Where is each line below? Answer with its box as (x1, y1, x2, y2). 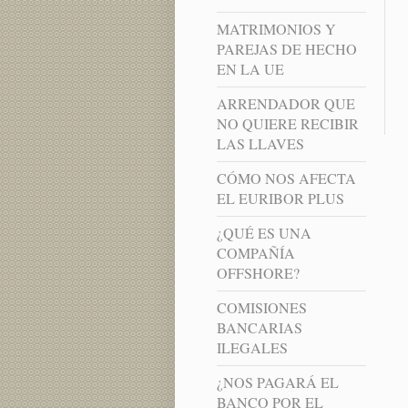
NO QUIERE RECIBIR (216, 114, 359, 134)
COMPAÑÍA (216, 243, 295, 263)
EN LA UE (216, 59, 284, 79)
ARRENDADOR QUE (216, 94, 355, 114)
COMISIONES (216, 298, 307, 318)
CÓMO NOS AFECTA (216, 168, 356, 189)
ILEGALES (216, 338, 288, 358)
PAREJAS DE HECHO (216, 39, 357, 59)
